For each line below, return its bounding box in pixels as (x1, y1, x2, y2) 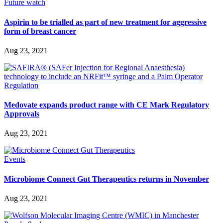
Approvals (4, 110, 39, 118)
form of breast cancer (4, 26, 76, 35)
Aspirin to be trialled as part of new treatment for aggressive (4, 17, 207, 26)
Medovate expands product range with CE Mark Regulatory (4, 101, 209, 110)
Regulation (4, 81, 38, 90)
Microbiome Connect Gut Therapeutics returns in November (4, 174, 209, 183)
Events (4, 155, 25, 164)
